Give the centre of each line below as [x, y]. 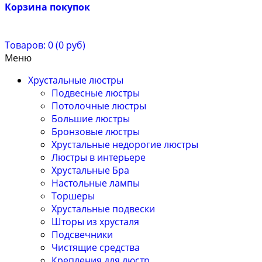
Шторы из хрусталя [95, 222]
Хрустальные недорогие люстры [125, 145]
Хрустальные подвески [103, 209]
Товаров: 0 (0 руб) [45, 45]
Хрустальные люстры [76, 80]
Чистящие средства [96, 248]
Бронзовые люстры [96, 132]
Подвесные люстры [96, 93]
